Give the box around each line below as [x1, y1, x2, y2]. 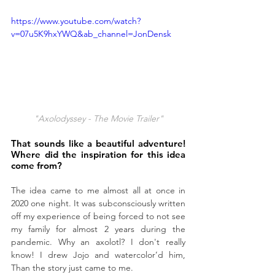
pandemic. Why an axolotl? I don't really [11, 236, 185, 248]
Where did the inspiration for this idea [11, 149, 185, 161]
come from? [11, 160, 62, 172]
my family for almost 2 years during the [11, 223, 185, 235]
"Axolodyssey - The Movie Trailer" [33, 113, 163, 125]
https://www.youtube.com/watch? [11, 15, 141, 26]
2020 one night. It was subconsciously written [11, 198, 185, 209]
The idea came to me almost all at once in [11, 185, 185, 196]
